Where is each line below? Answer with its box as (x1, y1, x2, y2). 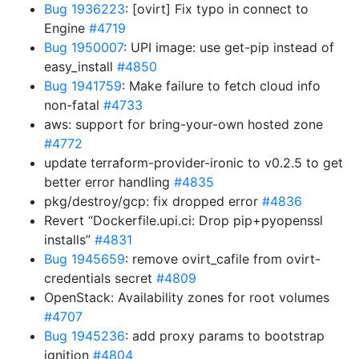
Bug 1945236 (44, 328, 125, 344)
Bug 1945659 (44, 251, 125, 267)
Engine (44, 20, 89, 36)
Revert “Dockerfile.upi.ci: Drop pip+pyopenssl (44, 212, 323, 228)
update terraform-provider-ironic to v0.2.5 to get (44, 155, 343, 171)
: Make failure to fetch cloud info (122, 78, 321, 94)
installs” (44, 232, 95, 248)
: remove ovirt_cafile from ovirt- (125, 251, 321, 267)
